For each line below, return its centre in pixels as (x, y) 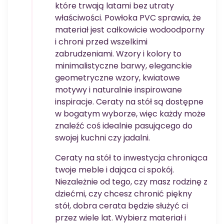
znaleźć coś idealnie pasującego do (124, 126)
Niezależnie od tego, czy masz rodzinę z (131, 182)
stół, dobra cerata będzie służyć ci (121, 206)
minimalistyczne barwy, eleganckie (123, 66)
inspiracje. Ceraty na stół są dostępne (129, 102)
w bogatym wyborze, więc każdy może (130, 114)
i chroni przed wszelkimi (101, 42)
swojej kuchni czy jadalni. (102, 138)
